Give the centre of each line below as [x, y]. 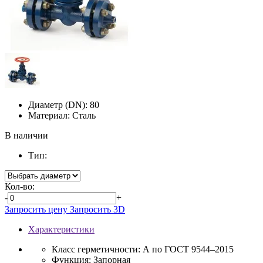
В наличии [26, 135]
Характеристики [61, 229]
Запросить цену [37, 209]
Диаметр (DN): [59, 104]
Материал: [50, 115]
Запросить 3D [97, 209]
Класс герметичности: [97, 249]
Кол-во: [20, 186]
